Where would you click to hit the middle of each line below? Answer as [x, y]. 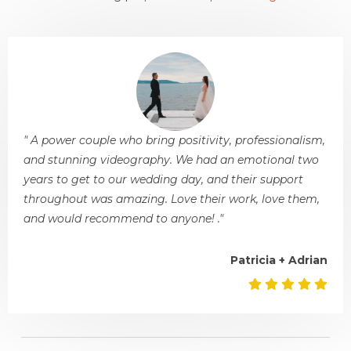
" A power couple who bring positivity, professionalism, [174, 140]
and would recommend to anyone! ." [123, 218]
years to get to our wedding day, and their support [163, 179]
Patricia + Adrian [279, 260]
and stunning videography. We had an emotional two [171, 159]
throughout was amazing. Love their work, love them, [172, 199]
